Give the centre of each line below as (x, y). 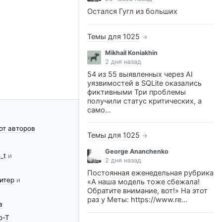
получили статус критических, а (144, 101)
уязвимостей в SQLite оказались (144, 83)
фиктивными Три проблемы (137, 92)
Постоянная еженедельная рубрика (150, 173)
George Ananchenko (137, 151)
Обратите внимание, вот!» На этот (147, 191)
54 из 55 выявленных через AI (140, 74)
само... (99, 110)
